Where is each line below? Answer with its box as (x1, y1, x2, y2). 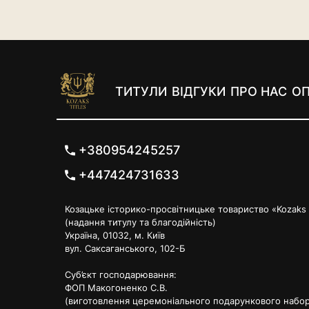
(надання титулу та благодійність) (64, 217, 216, 228)
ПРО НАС (230, 83, 287, 99)
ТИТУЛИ (114, 83, 167, 99)
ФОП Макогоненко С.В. (64, 282, 168, 293)
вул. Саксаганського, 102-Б (64, 243, 186, 254)
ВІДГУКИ (171, 83, 226, 99)
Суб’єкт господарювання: (64, 269, 177, 280)
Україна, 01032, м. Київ (64, 230, 165, 241)
